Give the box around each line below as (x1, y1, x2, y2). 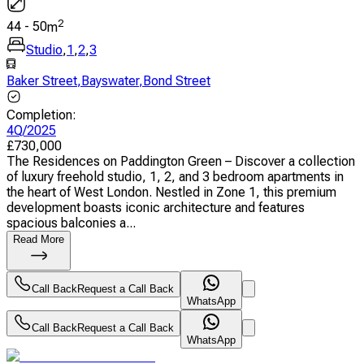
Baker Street (6, 72, 77, 89)
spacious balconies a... (6, 214, 136, 231)
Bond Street (143, 72, 210, 89)
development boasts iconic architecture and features (6, 199, 305, 215)
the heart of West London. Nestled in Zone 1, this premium (6, 184, 336, 200)
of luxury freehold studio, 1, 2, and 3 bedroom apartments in (6, 168, 344, 184)
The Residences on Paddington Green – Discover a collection (6, 153, 355, 169)
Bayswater (81, 72, 139, 89)
